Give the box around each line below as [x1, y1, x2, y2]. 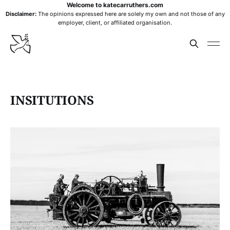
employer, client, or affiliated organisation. [58, 19, 172, 26]
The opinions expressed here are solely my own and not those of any [36, 10, 225, 17]
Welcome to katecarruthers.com [67, 1, 163, 9]
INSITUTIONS [10, 91, 94, 108]
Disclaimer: [5, 10, 36, 17]
